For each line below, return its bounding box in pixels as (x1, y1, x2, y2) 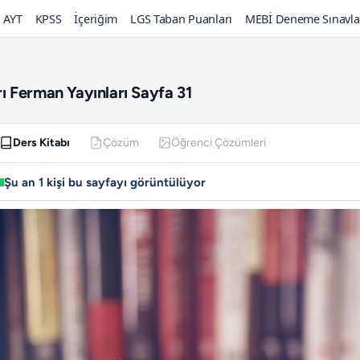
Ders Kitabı (12, 135, 70, 149)
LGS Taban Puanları (130, 10, 232, 27)
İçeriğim (74, 10, 118, 27)
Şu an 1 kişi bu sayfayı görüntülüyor (3, 174, 206, 190)
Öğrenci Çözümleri (171, 135, 267, 149)
